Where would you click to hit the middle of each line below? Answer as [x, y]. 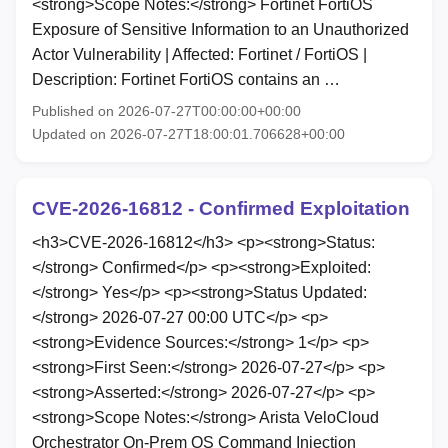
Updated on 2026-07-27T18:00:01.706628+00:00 [188, 134]
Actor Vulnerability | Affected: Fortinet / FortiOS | [199, 55]
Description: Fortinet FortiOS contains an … [186, 80]
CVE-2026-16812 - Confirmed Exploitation [221, 209]
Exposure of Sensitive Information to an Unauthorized [220, 30]
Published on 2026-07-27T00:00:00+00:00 [166, 111]
